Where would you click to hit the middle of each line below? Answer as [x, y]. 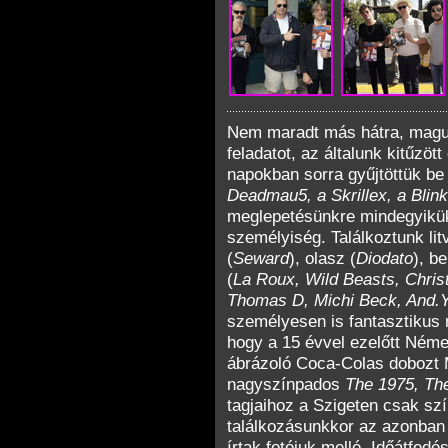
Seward [261, 258]
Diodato [384, 258]
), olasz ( [322, 258]
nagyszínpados [286, 384]
